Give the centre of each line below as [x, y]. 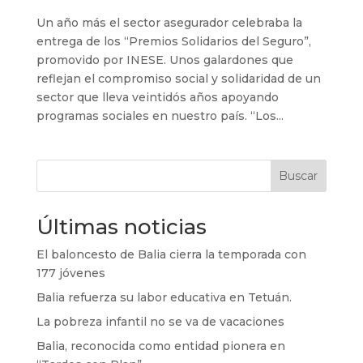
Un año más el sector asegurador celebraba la [169, 23]
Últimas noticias [121, 227]
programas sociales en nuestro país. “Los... [160, 116]
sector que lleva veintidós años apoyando [157, 98]
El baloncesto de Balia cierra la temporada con [171, 255]
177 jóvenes [70, 273]
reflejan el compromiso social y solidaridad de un [178, 79]
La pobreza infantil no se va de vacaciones [160, 322]
